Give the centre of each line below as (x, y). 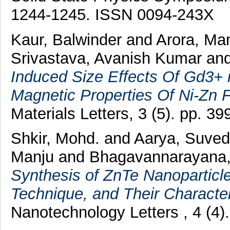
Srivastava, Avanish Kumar (108, 58)
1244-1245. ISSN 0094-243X (112, 14)
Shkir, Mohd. (57, 139)
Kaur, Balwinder (68, 40)
